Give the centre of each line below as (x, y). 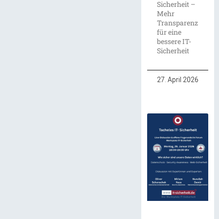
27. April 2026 (177, 80)
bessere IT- (174, 42)
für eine (169, 32)
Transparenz (177, 23)
